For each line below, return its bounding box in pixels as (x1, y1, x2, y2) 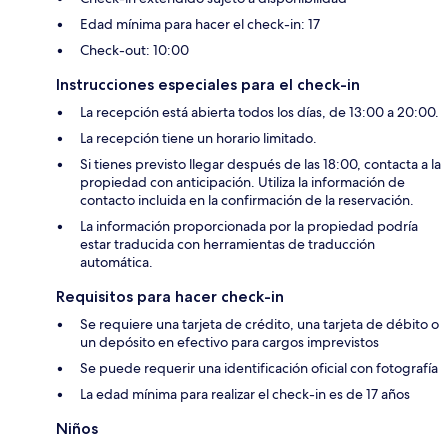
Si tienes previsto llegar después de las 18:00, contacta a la (80, 155, 441, 174)
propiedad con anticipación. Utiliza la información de (80, 173, 405, 192)
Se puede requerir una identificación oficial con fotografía (80, 359, 438, 378)
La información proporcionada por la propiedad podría (80, 217, 418, 236)
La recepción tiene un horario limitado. (80, 129, 317, 148)
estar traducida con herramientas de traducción (80, 235, 375, 254)
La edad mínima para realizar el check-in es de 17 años (80, 385, 410, 404)
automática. (80, 253, 153, 272)
